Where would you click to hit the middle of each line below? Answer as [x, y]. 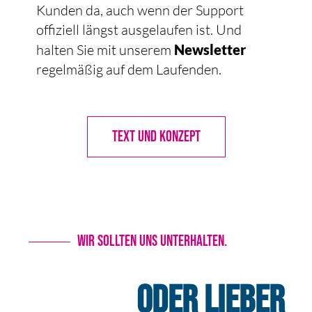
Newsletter [210, 50]
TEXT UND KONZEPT [156, 137]
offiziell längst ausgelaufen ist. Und [139, 30]
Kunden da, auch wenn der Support [140, 10]
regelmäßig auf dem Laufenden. [128, 70]
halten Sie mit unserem [105, 50]
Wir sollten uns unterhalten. [153, 241]
